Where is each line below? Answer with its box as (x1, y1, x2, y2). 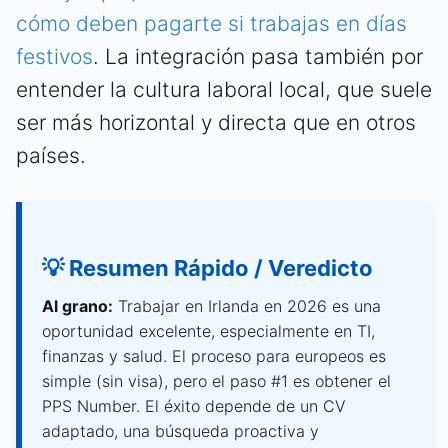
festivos (16, 43, 93, 69)
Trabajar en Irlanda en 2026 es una (113, 295, 381, 316)
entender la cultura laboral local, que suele (16, 76, 432, 102)
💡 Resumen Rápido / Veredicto (42, 254, 373, 281)
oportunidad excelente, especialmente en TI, (42, 320, 375, 341)
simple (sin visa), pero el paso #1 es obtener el (42, 370, 391, 391)
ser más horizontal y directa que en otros (16, 109, 416, 135)
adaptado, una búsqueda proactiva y (42, 420, 319, 441)
